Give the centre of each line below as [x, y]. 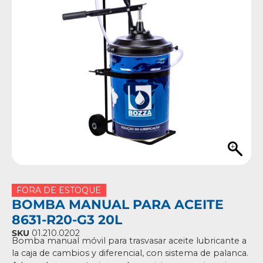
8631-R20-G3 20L [67, 220]
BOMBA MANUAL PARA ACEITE [118, 204]
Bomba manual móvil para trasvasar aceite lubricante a [129, 241]
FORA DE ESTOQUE [59, 190]
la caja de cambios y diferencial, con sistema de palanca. [130, 253]
